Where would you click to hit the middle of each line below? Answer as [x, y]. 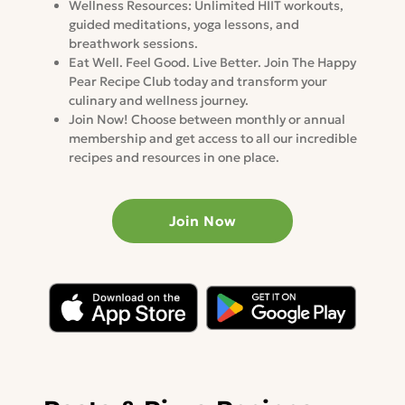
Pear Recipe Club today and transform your [198, 82]
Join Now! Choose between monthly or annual [207, 120]
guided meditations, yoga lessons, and [184, 25]
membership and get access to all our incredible [212, 139]
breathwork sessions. [133, 44]
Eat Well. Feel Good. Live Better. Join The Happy [212, 63]
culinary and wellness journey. [158, 101]
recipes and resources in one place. [174, 158]
